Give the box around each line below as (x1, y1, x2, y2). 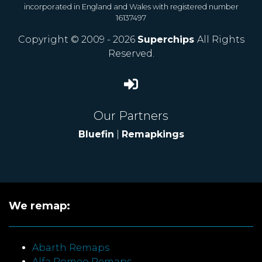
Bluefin (78, 129, 114, 140)
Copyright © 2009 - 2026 (18, 34, 137, 45)
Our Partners (94, 109, 168, 123)
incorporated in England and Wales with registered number (23, 2, 239, 11)
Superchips (137, 34, 197, 45)
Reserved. (108, 48, 154, 59)
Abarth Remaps (32, 242, 109, 253)
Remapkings (121, 129, 184, 140)
